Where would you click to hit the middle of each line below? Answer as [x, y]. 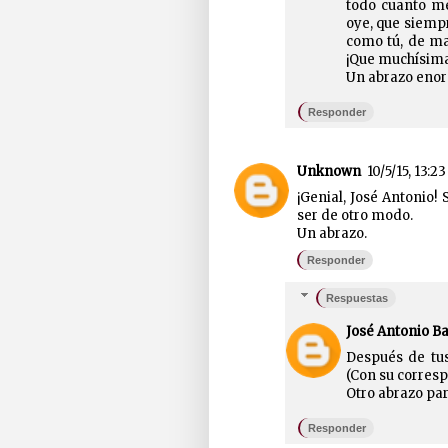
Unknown [328, 171]
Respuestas [357, 298]
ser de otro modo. [354, 215]
